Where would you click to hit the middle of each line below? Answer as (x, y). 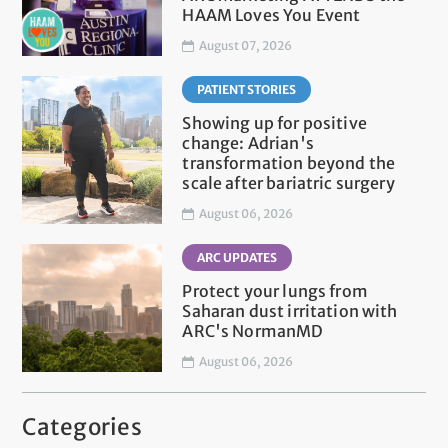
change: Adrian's (248, 143)
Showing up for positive (274, 123)
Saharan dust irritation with (290, 311)
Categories (82, 427)
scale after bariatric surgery (288, 183)
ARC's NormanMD (253, 331)
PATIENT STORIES (247, 90)
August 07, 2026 (246, 46)
